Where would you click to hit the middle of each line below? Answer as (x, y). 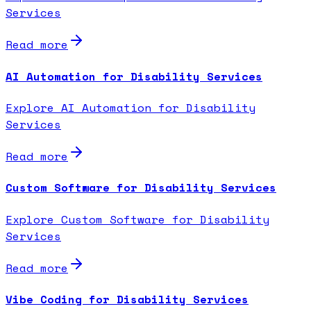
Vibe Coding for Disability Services (127, 299)
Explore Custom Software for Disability (137, 219)
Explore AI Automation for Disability (131, 107)
